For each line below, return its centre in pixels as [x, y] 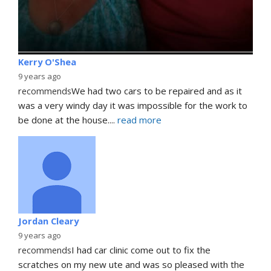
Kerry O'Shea [47, 61]
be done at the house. [64, 119]
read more [139, 119]
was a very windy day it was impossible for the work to [133, 105]
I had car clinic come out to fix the [141, 250]
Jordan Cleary [48, 220]
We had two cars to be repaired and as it [157, 90]
